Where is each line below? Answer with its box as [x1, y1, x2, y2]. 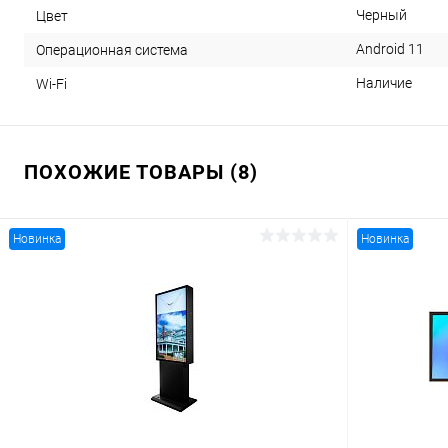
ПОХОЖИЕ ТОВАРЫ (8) [24, 160, 258, 185]
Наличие [356, 75, 412, 92]
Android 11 [356, 41, 424, 58]
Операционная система [36, 42, 188, 59]
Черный [356, 7, 407, 24]
